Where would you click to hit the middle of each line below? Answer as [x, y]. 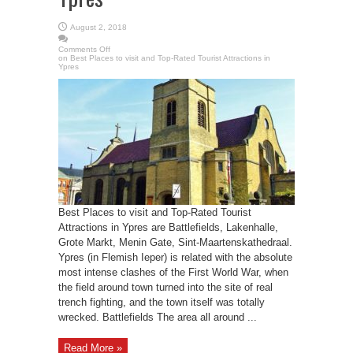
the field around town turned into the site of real [165, 287]
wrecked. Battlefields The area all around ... [158, 317]
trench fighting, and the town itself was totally [162, 302]
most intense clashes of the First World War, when [173, 272]
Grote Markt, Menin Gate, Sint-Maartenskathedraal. [175, 242]
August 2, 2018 [98, 27]
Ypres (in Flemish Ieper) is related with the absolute [175, 257]
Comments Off [84, 49]
